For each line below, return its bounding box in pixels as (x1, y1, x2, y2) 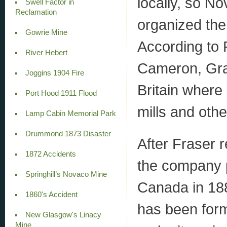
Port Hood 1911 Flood (25, 89, 97, 97)
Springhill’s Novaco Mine (25, 170, 107, 178)
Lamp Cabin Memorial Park (25, 109, 116, 118)
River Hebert (25, 48, 67, 57)
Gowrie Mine (25, 28, 67, 36)
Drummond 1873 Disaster (25, 129, 111, 138)
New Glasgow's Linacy (25, 210, 101, 219)
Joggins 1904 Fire (25, 68, 84, 77)
